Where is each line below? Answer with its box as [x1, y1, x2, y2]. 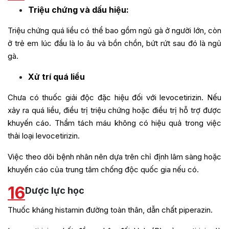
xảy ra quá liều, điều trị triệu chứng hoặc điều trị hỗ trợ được [8, 105, 221, 116]
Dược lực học [25, 185, 84, 196]
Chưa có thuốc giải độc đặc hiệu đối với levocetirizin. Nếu [8, 93, 221, 103]
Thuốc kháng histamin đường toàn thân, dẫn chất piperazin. [8, 205, 213, 215]
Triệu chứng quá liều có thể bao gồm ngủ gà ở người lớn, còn [8, 26, 221, 36]
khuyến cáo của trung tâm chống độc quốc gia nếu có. [8, 165, 199, 175]
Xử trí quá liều [28, 72, 85, 82]
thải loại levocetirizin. [8, 131, 80, 141]
